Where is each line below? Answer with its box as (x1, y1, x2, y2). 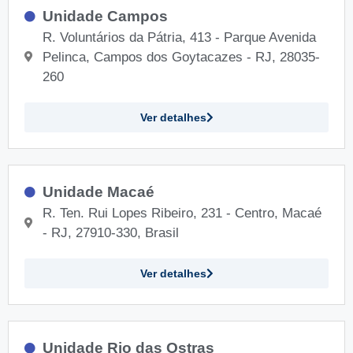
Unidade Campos (42, 7, 168, 24)
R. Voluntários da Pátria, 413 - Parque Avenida (42, 29, 316, 45)
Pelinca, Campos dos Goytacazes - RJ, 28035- (42, 49, 320, 65)
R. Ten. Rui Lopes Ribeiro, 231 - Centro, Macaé (42, 205, 321, 221)
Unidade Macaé (42, 183, 154, 200)
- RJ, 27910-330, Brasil (42, 225, 179, 240)
